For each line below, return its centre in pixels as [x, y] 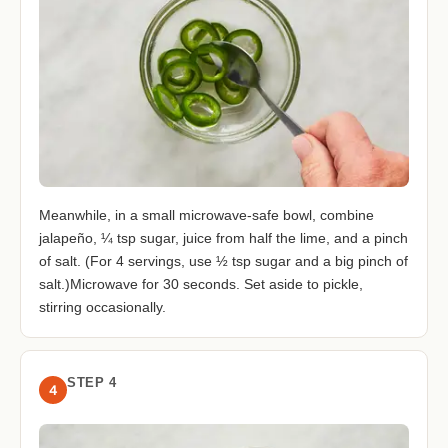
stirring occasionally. [102, 307]
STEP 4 [91, 383]
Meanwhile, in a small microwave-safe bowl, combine [206, 215]
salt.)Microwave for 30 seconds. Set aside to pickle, [201, 284]
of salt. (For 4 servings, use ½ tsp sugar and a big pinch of [223, 261]
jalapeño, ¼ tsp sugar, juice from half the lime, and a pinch [223, 238]
